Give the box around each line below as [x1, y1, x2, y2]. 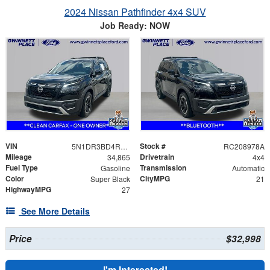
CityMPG [140, 172, 170, 184]
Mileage [5, 151, 32, 162]
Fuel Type [5, 162, 38, 173]
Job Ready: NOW [100, 19, 170, 31]
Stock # [140, 140, 166, 151]
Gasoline [100, 162, 130, 173]
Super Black [90, 173, 130, 184]
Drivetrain [140, 151, 174, 162]
